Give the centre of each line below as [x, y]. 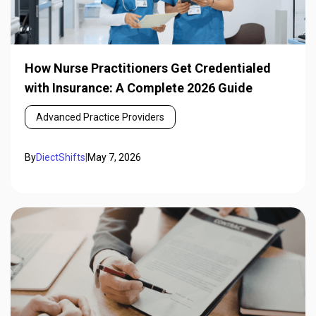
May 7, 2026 [114, 157]
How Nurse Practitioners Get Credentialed [148, 68]
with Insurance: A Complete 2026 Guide [139, 87]
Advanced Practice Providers [100, 117]
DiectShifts [61, 157]
